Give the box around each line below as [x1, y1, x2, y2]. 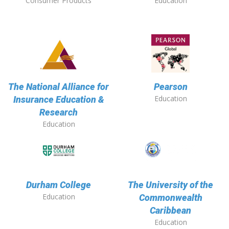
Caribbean [150, 205, 191, 216]
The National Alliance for [8, 81, 109, 93]
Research [39, 107, 78, 118]
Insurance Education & [13, 94, 104, 105]
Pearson [153, 81, 188, 93]
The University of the [128, 179, 213, 191]
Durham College [26, 179, 91, 191]
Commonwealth [139, 192, 202, 203]
